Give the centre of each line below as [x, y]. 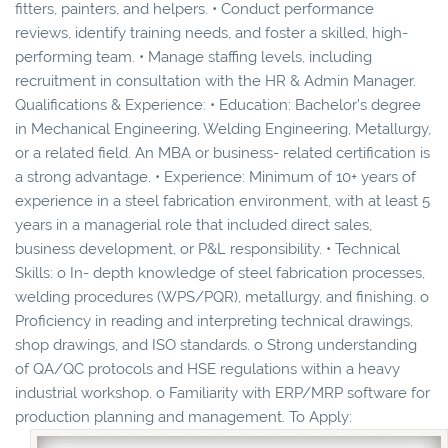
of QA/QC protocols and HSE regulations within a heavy [207, 368]
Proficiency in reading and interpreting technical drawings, [214, 320]
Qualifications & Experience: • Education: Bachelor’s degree [218, 104]
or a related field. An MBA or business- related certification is [222, 152]
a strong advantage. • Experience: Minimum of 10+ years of [215, 176]
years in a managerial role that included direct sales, [193, 224]
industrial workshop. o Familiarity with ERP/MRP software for [222, 392]
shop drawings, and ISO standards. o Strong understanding [216, 344]
